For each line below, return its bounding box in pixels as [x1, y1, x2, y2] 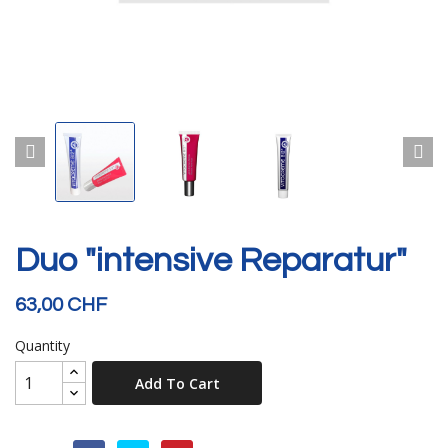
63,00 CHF [15, 295, 107, 316]
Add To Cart [134, 373, 220, 393]
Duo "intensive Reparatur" [15, 243, 407, 279]
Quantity [15, 336, 70, 356]
